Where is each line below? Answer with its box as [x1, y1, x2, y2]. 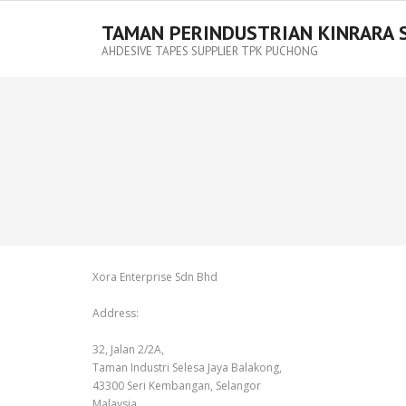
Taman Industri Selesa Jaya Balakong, [92, 360, 282, 375]
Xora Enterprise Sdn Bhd [92, 269, 217, 285]
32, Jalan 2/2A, [92, 342, 164, 357]
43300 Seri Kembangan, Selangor [92, 378, 261, 393]
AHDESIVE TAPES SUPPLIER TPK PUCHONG [101, 43, 318, 59]
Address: [92, 305, 139, 321]
